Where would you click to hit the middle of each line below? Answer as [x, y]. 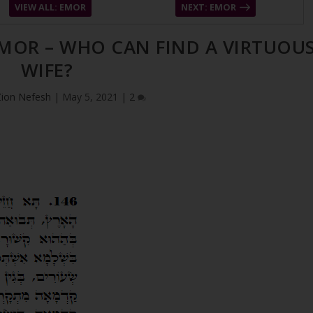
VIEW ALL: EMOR [50, 7]
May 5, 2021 [90, 96]
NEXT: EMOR [208, 7]
